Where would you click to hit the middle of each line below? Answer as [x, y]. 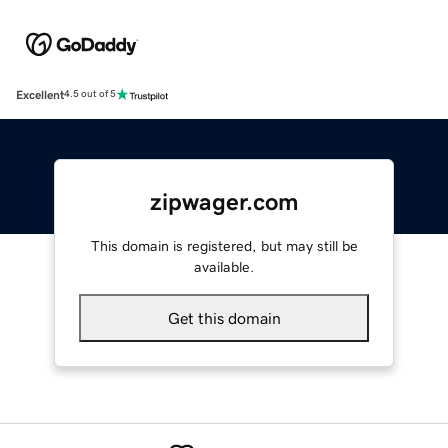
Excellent [40, 94]
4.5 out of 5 [90, 94]
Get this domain [224, 317]
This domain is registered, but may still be [224, 245]
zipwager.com [224, 201]
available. [224, 266]
